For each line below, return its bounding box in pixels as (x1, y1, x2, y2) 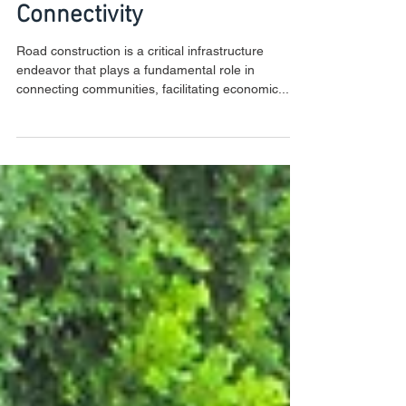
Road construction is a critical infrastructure (16, 87, 264, 101)
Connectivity (16, 44, 143, 73)
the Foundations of (16, 11, 211, 40)
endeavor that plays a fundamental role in (16, 106, 255, 121)
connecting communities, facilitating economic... (16, 125, 289, 140)
